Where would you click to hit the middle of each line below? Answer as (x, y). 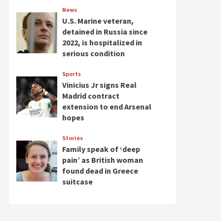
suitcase (77, 182)
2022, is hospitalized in (102, 42)
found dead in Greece (100, 171)
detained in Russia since (105, 32)
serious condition (93, 53)
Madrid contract (91, 96)
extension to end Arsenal (107, 107)
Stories (72, 138)
